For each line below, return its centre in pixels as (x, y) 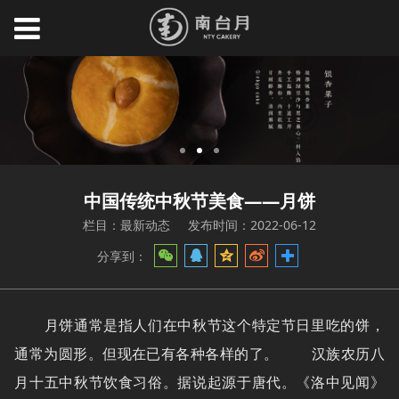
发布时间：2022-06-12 (252, 224)
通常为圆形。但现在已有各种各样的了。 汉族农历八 (199, 354)
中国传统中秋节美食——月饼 (199, 200)
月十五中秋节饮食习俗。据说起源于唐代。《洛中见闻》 (199, 382)
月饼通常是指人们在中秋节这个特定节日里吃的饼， (199, 325)
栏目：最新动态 (126, 224)
